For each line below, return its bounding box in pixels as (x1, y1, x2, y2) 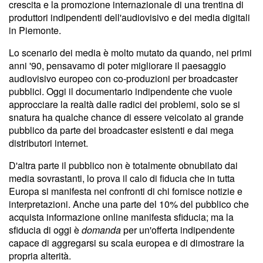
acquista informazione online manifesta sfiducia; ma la (9, 210, 234, 224)
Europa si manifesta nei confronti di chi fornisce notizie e (9, 184, 242, 198)
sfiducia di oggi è (9, 222, 82, 237)
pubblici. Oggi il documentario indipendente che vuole (9, 84, 232, 98)
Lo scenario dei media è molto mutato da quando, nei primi (9, 45, 252, 59)
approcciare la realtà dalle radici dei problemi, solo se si (9, 97, 240, 111)
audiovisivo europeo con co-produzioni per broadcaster (9, 71, 238, 85)
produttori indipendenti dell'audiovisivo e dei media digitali (9, 10, 250, 24)
